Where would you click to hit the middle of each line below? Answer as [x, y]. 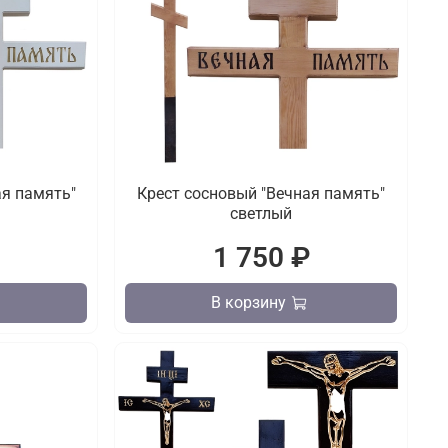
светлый [261, 214]
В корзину [248, 303]
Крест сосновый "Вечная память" [261, 194]
